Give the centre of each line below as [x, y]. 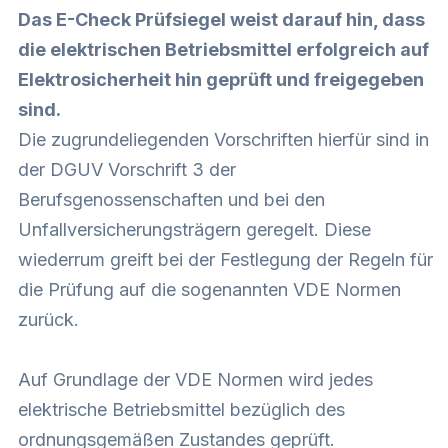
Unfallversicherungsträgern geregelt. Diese [194, 229]
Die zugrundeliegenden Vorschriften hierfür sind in [223, 139]
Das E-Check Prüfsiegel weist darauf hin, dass [221, 19]
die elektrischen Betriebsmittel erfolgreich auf [223, 49]
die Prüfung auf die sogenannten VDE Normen [209, 289]
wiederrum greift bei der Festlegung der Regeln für [225, 259]
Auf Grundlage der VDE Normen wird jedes [195, 379]
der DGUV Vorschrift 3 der [127, 169]
